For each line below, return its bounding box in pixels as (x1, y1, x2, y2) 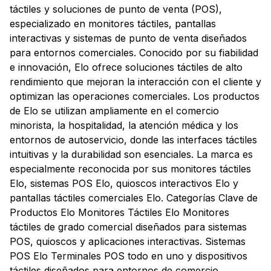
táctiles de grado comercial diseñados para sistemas (10, 221, 247, 233)
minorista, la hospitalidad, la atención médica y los (10, 119, 238, 131)
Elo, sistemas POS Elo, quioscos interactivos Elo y (10, 177, 238, 189)
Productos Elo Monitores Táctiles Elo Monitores (10, 206, 229, 218)
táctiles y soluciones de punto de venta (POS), (10, 3, 222, 15)
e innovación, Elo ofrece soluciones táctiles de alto (10, 61, 243, 73)
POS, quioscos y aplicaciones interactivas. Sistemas (10, 235, 246, 247)
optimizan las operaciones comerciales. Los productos (10, 90, 260, 102)
